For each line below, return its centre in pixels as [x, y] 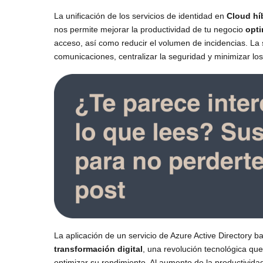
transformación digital [98, 249]
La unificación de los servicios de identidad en [140, 16]
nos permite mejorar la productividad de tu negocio [150, 29]
